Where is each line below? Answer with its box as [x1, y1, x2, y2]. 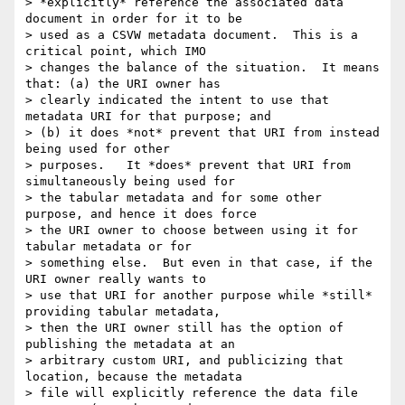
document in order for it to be [25, 12, 242, 26]
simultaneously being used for [25, 174, 235, 189]
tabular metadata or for [25, 240, 192, 254]
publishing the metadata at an [25, 337, 235, 352]
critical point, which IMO [25, 44, 206, 59]
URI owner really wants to [25, 272, 206, 287]
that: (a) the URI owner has [25, 77, 221, 91]
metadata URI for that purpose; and [25, 109, 271, 124]
